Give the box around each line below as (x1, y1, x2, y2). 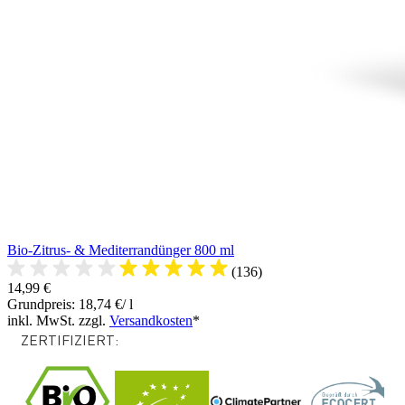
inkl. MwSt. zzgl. (7, 313, 109, 329)
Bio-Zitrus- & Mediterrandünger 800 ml (7, 242, 234, 259)
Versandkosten (109, 313, 193, 329)
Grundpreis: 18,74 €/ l (7, 297, 133, 313)
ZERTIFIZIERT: (21, 330, 118, 350)
